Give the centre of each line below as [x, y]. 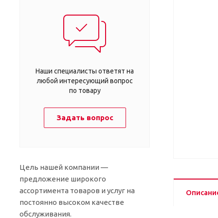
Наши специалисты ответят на [85, 71]
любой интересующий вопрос [85, 81]
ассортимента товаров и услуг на [77, 190]
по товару [85, 90]
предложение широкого [63, 179]
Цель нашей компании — [64, 167]
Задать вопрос [85, 117]
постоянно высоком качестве [72, 202]
